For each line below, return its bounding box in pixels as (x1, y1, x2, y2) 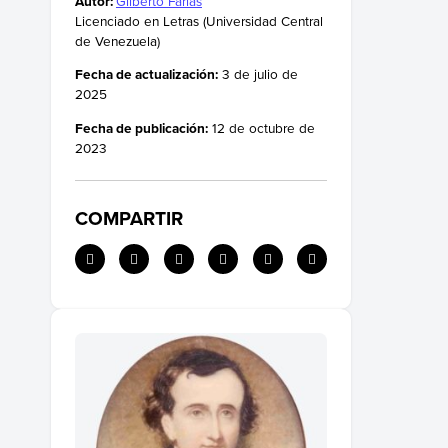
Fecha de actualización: (75, 64, 218, 85)
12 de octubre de (208, 117, 315, 137)
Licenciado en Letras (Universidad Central (75, 10, 323, 30)
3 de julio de (218, 64, 298, 84)
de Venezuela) (75, 30, 160, 50)
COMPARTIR (75, 203, 183, 232)
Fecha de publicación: (75, 117, 208, 138)
